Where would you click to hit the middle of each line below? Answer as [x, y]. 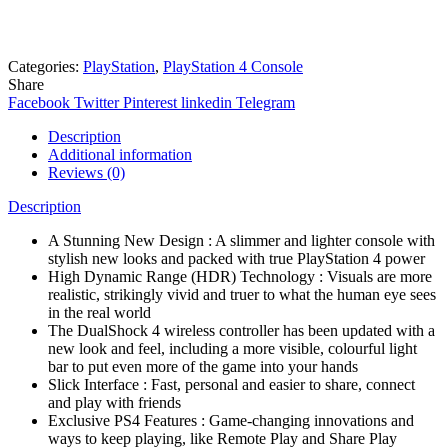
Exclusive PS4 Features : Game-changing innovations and [231, 420]
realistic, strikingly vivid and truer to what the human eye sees [242, 294]
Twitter [96, 102]
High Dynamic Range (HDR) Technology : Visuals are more [240, 276]
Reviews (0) [86, 172]
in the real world [99, 312]
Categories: [45, 66]
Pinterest [150, 102]
